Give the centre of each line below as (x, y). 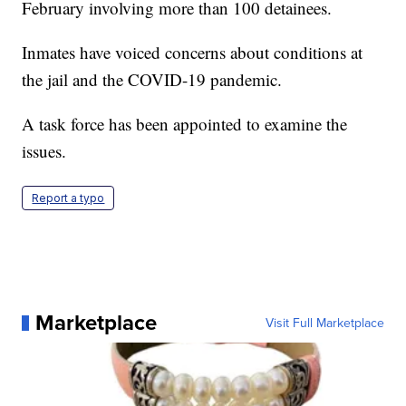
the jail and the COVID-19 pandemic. (152, 80)
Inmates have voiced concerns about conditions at (193, 53)
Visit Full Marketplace (324, 323)
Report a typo (68, 198)
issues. (44, 151)
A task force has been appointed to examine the (185, 124)
